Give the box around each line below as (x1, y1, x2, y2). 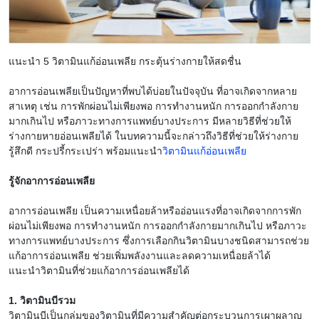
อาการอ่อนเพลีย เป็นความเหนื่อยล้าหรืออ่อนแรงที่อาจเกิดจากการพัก (9, 205, 301, 217)
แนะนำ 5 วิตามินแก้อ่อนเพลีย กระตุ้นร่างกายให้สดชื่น (9, 56, 244, 68)
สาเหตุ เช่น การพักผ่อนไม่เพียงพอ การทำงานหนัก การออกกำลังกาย (9, 100, 298, 113)
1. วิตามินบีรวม (9, 295, 75, 307)
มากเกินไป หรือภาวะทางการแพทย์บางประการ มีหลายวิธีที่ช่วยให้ (9, 115, 291, 127)
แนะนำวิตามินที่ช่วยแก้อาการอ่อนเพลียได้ (9, 265, 189, 277)
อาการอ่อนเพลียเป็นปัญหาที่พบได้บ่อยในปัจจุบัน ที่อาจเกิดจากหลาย (9, 85, 297, 98)
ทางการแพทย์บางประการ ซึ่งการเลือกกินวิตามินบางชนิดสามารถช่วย (9, 235, 309, 247)
